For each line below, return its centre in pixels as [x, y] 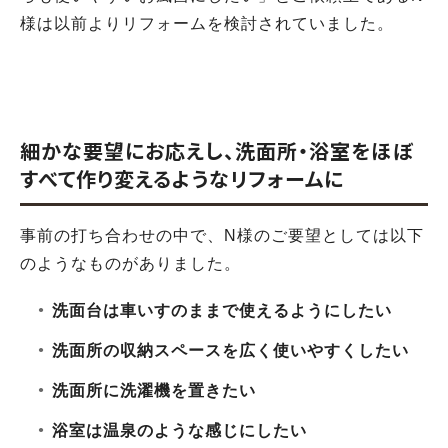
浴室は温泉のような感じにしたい [179, 430]
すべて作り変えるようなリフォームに [182, 179]
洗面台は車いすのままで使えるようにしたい [221, 310]
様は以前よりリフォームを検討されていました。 [207, 24]
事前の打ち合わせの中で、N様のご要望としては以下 [222, 236]
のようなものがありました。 [130, 264]
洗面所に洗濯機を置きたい [153, 390]
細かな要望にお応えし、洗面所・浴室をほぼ [216, 151]
